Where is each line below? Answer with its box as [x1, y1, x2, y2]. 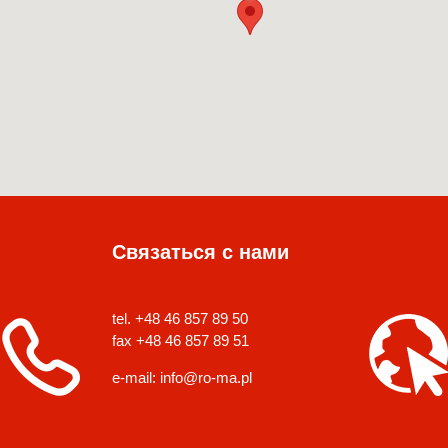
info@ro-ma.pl [160, 369, 252, 386]
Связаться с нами [112, 241, 289, 263]
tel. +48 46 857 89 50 [112, 310, 248, 327]
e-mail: [112, 369, 160, 386]
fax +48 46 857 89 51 [112, 332, 249, 349]
